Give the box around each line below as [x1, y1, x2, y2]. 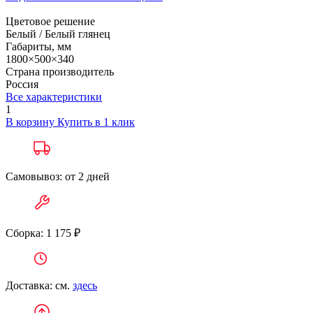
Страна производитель [6, 66, 114, 78]
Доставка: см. [6, 279, 73, 291]
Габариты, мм [6, 41, 71, 52]
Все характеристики [6, 91, 102, 103]
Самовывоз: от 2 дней [6, 170, 112, 182]
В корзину [6, 116, 57, 128]
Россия [6, 78, 38, 90]
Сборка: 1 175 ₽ [6, 227, 83, 239]
